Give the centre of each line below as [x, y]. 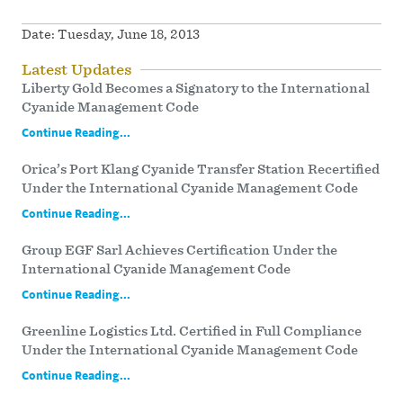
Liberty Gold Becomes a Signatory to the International [196, 87]
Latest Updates [76, 69]
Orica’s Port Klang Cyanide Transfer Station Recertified [201, 168]
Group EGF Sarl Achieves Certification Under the [179, 249]
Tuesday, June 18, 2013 [129, 33]
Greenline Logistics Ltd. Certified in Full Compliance [192, 330]
